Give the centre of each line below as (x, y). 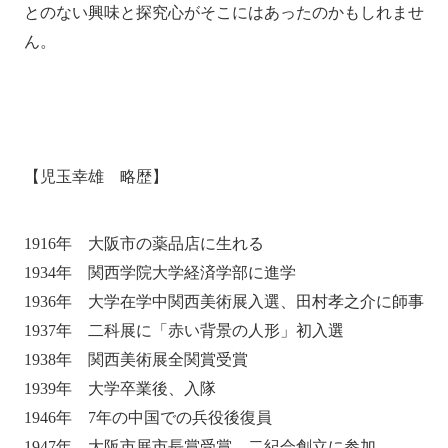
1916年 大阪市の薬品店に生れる (143, 244)
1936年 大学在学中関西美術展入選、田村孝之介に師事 (223, 302)
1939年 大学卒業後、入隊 (119, 389)
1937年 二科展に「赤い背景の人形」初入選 (183, 331)
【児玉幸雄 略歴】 (95, 176)
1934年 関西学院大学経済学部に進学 (159, 273)
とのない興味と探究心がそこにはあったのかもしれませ (223, 13)
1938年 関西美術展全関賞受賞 (135, 360)
